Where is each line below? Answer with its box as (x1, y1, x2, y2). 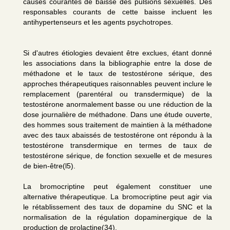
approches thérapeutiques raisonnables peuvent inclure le (23, 80, 212, 88)
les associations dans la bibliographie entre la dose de (23, 59, 212, 67)
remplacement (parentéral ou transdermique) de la (23, 90, 212, 98)
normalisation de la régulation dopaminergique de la (23, 213, 212, 221)
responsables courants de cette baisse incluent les (23, 8, 212, 16)
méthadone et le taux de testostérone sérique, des (23, 69, 212, 78)
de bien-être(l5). (23, 162, 75, 170)
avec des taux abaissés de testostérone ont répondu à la (23, 131, 212, 139)
